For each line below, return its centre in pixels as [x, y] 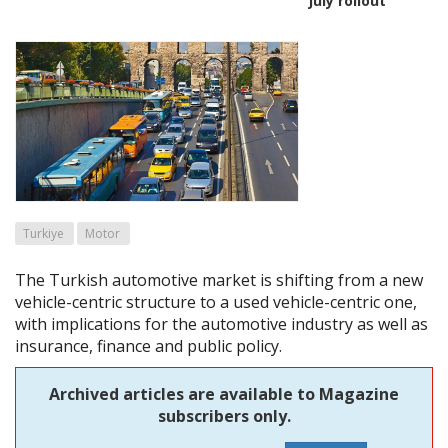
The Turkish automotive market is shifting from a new [219, 280]
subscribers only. [224, 416]
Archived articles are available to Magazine [224, 394]
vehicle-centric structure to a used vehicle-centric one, [216, 302]
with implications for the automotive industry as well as [221, 324]
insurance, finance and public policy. [148, 346]
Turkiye [43, 234]
